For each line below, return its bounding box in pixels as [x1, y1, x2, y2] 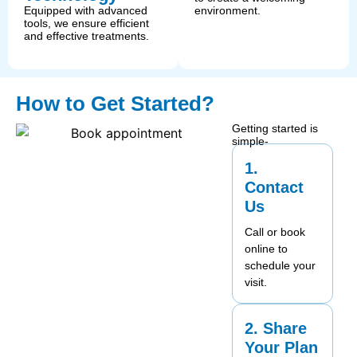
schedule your [245, 258, 316, 272]
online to [245, 241, 288, 255]
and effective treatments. [24, 29, 149, 43]
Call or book [245, 225, 306, 238]
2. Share [245, 319, 308, 337]
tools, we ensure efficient [24, 17, 149, 30]
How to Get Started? [16, 92, 214, 116]
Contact [245, 178, 304, 196]
